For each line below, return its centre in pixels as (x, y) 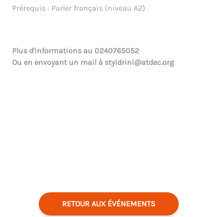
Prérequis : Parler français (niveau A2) (79, 8)
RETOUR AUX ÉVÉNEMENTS (108, 204)
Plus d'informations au (53, 51)
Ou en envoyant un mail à (58, 62)
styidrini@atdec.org (139, 62)
